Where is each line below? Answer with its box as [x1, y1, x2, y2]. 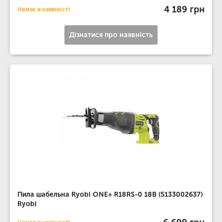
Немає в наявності [17, 6, 70, 13]
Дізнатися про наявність [69, 31, 153, 39]
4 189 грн [164, 3, 205, 15]
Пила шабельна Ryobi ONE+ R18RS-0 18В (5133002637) [17, 190, 203, 199]
